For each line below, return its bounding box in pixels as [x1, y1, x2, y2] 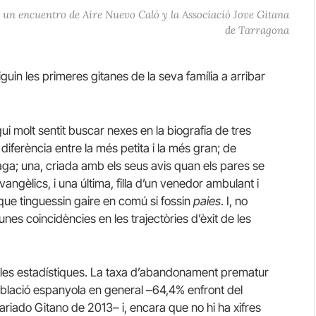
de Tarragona [224, 23, 289, 37]
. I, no [221, 193, 248, 208]
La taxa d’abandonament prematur [90, 265, 269, 279]
